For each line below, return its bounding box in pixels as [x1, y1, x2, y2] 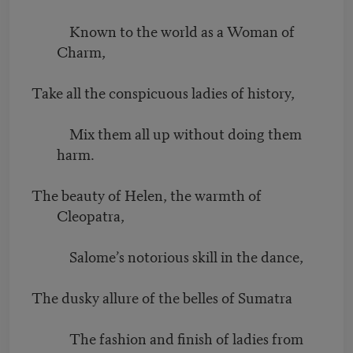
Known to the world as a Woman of [32, 19, 295, 41]
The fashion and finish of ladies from [32, 326, 303, 348]
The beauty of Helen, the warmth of [32, 183, 262, 205]
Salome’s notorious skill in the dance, [32, 244, 303, 266]
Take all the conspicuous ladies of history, [32, 80, 295, 102]
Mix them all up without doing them [32, 121, 302, 143]
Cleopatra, [57, 203, 124, 225]
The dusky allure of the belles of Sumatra [32, 285, 292, 307]
